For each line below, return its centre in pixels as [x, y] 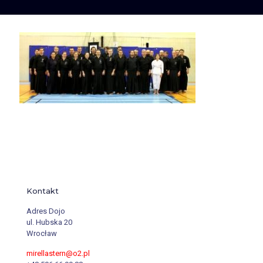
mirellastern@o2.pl [58, 253]
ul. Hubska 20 [49, 222]
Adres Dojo [46, 211]
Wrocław [42, 233]
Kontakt [43, 191]
